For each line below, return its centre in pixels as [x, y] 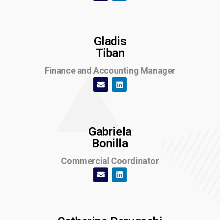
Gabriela [110, 131]
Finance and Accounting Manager [110, 71]
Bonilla [110, 143]
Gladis [110, 41]
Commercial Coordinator [110, 161]
